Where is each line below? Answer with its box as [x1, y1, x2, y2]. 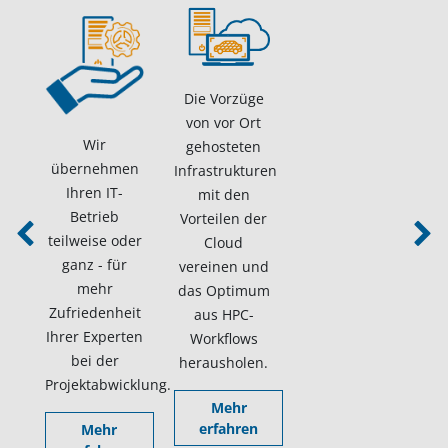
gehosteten [186, 137, 262, 157]
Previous [14, 233, 71, 253]
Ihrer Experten [46, 326, 144, 346]
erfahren [199, 419, 259, 439]
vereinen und [178, 257, 269, 277]
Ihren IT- [66, 182, 124, 202]
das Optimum [177, 281, 270, 301]
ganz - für [62, 254, 128, 274]
